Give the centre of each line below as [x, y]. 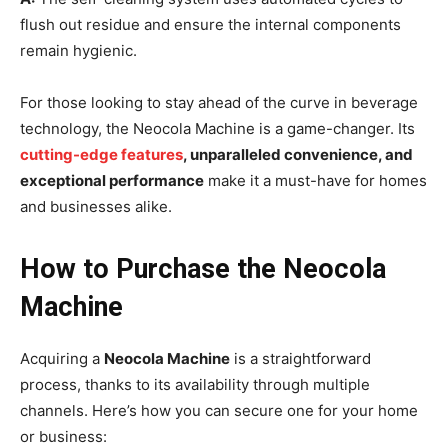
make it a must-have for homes [315, 181]
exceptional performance [112, 181]
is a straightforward [300, 359]
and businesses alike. [96, 207]
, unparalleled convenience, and [298, 155]
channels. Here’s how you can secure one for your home [219, 411]
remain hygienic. [78, 51]
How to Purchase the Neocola [203, 269]
